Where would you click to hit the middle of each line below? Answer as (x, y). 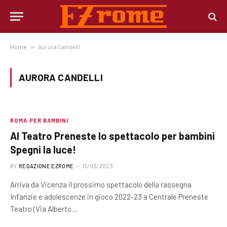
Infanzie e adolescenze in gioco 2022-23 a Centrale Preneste (109, 197)
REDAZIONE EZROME (46, 166)
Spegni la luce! (43, 149)
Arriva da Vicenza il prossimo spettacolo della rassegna (101, 184)
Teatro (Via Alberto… (44, 209)
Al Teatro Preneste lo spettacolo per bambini (112, 136)
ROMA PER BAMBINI (40, 120)
